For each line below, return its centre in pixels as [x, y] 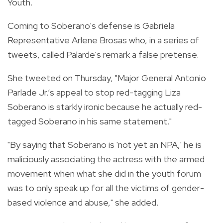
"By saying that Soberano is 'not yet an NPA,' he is [105, 144]
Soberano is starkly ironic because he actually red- [105, 107]
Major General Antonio [162, 78]
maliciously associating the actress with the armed [106, 159]
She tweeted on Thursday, [61, 78]
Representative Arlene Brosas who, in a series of [103, 40]
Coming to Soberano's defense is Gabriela [91, 25]
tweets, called [37, 54]
